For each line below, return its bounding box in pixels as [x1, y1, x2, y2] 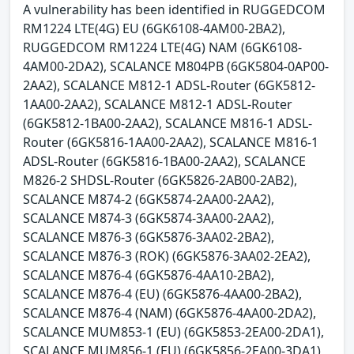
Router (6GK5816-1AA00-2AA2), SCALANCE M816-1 [23, 133, 318, 151]
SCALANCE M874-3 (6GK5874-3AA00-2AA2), [23, 209, 274, 227]
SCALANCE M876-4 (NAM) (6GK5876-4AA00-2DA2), [23, 303, 316, 322]
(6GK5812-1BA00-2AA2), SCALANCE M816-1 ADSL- [23, 114, 312, 132]
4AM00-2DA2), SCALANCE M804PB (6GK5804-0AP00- [23, 57, 329, 75]
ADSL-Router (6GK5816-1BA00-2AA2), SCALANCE [23, 152, 306, 170]
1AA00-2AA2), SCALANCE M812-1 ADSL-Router [23, 95, 292, 113]
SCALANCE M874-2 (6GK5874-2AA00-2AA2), [23, 190, 274, 208]
